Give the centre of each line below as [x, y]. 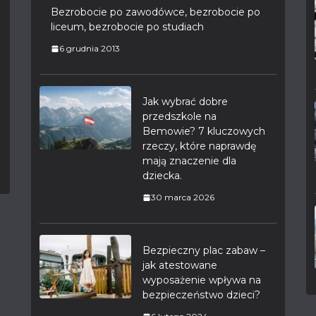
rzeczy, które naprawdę [199, 146]
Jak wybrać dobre [185, 102]
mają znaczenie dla [189, 161]
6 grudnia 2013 [90, 48]
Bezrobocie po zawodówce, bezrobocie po [156, 12]
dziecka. [162, 176]
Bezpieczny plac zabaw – [204, 250]
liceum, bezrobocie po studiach [127, 27]
